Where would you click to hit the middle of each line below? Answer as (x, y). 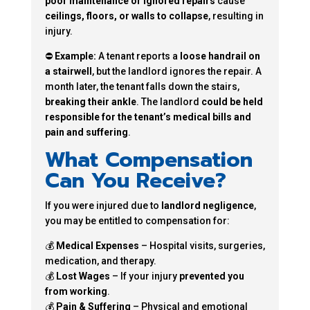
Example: (75, 56)
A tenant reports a (138, 56)
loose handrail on (220, 56)
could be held (232, 102)
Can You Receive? (135, 181)
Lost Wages (83, 276)
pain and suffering (86, 132)
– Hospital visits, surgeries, (202, 246)
